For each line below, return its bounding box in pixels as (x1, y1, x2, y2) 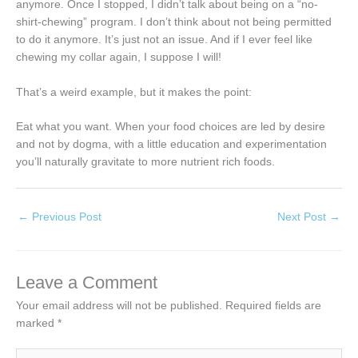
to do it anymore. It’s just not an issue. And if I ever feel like (16, 33, 312, 46)
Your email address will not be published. (16, 299, 222, 312)
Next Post (277, 211, 329, 224)
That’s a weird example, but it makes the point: (16, 86, 252, 98)
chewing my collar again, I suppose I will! (16, 50, 221, 63)
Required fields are (225, 299, 321, 312)
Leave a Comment (16, 272, 157, 292)
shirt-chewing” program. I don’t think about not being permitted (16, 15, 332, 28)
